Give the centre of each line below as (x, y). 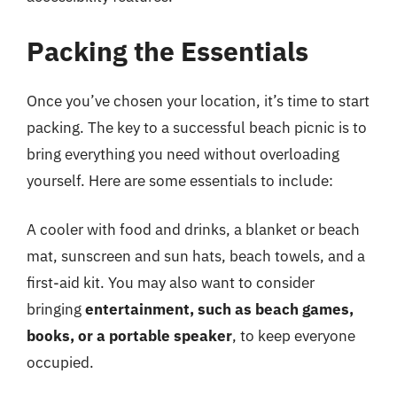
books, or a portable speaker (129, 336)
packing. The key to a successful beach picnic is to (197, 127)
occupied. (60, 362)
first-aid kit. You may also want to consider (171, 283)
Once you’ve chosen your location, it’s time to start (198, 101)
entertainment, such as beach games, (219, 309)
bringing (56, 309)
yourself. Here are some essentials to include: (180, 180)
